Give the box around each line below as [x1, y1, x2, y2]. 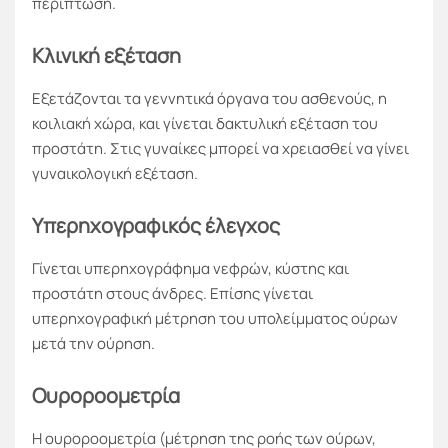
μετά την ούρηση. [32, 333, 155, 355]
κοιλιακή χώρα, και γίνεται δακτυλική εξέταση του [32, 113, 378, 135]
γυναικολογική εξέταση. [32, 163, 198, 185]
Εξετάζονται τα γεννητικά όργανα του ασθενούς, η [32, 88, 387, 110]
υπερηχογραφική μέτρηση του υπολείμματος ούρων [32, 308, 398, 330]
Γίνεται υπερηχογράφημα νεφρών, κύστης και [32, 258, 349, 280]
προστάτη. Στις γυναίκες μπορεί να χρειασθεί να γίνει [32, 138, 409, 160]
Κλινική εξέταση [32, 42, 181, 70]
